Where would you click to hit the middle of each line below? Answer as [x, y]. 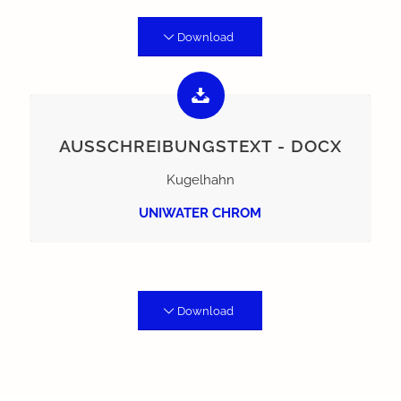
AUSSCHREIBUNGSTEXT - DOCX [200, 145]
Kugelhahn [200, 179]
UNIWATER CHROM [200, 213]
